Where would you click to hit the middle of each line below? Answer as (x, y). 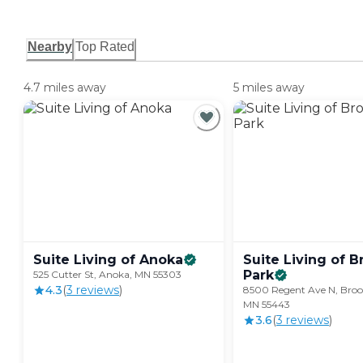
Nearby (50, 47)
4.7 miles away (65, 88)
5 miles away (269, 88)
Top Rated (105, 47)
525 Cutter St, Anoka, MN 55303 (107, 275)
